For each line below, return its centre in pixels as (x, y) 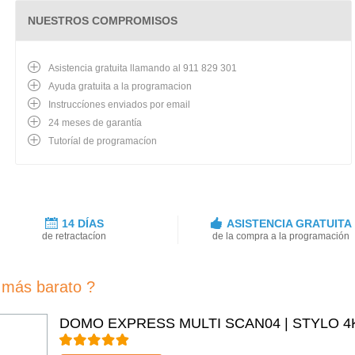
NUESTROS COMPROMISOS (103, 21)
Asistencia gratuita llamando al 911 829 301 (143, 68)
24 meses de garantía (95, 123)
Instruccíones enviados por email (119, 105)
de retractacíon (74, 237)
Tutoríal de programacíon (103, 141)
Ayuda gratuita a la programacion (120, 86)
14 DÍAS (82, 224)
